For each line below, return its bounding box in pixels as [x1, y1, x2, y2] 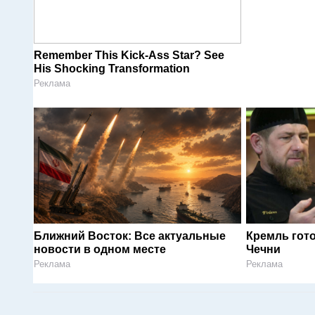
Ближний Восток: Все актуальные [34, 229, 226, 242]
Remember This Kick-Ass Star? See [34, 49, 224, 61]
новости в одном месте [34, 243, 166, 255]
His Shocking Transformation [34, 62, 190, 75]
